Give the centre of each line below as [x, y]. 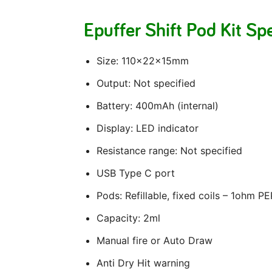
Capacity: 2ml [128, 218]
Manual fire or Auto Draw [155, 241]
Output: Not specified [146, 83]
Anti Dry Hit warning [143, 263]
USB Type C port [136, 173]
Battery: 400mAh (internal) [158, 106]
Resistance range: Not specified [169, 151]
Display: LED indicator [148, 128]
